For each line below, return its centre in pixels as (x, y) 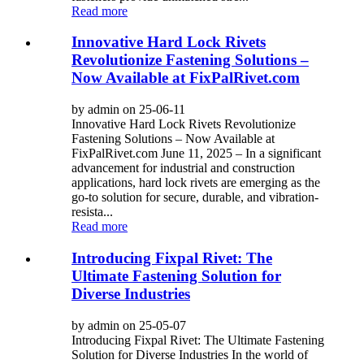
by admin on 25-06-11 (128, 110)
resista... (92, 212)
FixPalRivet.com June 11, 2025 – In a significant (196, 154)
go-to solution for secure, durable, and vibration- (195, 197)
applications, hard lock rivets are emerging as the (196, 183)
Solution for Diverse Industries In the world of (190, 354)
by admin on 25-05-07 (129, 325)
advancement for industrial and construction (183, 168)
